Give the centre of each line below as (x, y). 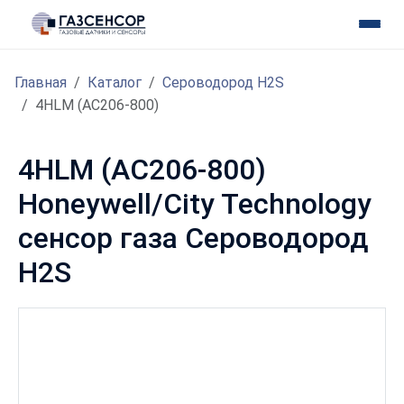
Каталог (115, 83)
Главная (41, 83)
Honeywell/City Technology (195, 204)
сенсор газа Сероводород (193, 239)
